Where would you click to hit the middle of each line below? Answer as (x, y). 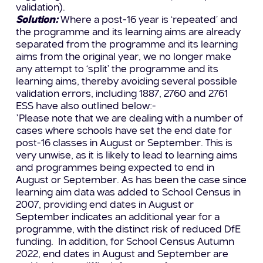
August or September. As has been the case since (131, 180)
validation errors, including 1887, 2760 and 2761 (122, 94)
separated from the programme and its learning (127, 45)
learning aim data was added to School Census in (128, 193)
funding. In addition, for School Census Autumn (125, 242)
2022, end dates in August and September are (122, 254)
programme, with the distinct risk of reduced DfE (128, 230)
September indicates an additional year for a (117, 217)
